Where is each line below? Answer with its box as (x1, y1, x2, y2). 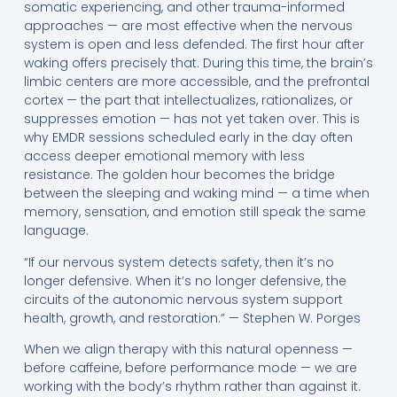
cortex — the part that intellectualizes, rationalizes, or (23, 91, 353, 110)
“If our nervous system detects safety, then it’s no (23, 253, 334, 271)
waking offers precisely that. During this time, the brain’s (23, 54, 373, 73)
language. (23, 222, 89, 240)
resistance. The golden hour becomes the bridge (23, 166, 335, 184)
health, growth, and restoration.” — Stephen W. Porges (23, 308, 361, 327)
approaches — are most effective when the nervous (23, 17, 353, 35)
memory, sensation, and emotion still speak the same (23, 203, 366, 222)
